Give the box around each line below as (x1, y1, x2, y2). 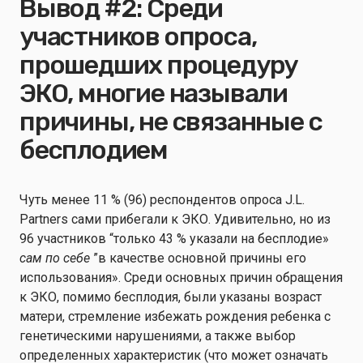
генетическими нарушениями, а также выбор (19, 328, 296, 344)
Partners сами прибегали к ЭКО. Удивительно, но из (19, 211, 331, 227)
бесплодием (19, 135, 168, 165)
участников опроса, (19, 21, 257, 52)
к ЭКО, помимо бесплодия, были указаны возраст (19, 289, 322, 305)
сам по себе (19, 250, 90, 266)
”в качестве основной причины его (90, 250, 306, 266)
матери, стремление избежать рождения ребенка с (19, 309, 331, 324)
